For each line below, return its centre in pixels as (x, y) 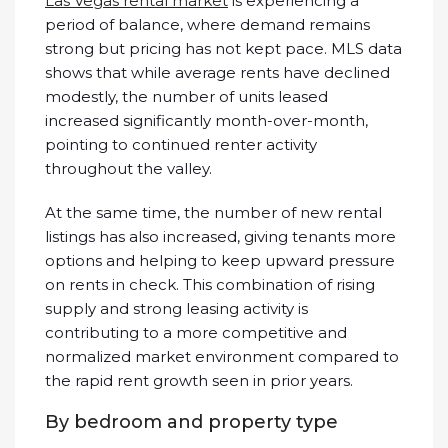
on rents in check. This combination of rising (210, 285)
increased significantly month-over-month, (206, 121)
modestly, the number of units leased (186, 97)
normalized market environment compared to (222, 357)
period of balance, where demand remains (207, 25)
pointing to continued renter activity (181, 145)
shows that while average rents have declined (217, 73)
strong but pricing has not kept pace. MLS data (223, 49)
